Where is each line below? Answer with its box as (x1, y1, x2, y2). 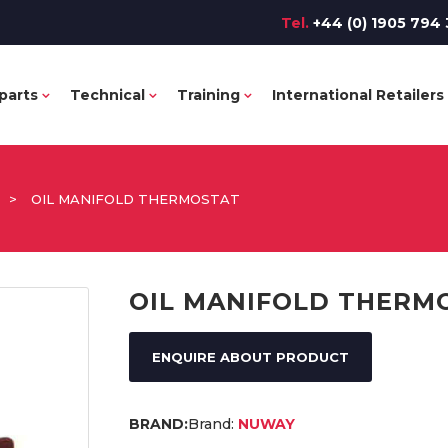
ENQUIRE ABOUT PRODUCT (152, 349, 349, 365)
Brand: (188, 415, 234, 433)
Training (177, 86, 240, 104)
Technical (70, 86, 145, 104)
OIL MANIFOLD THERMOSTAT (31, 191, 240, 207)
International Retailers (272, 86, 444, 104)
